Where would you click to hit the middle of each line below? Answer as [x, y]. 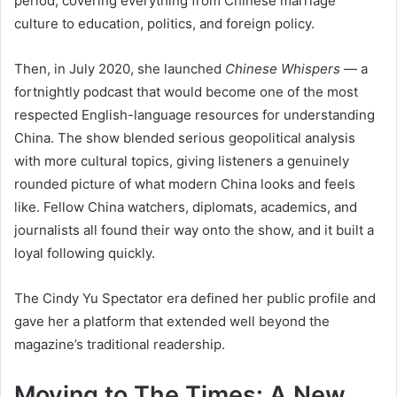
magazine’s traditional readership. [120, 344]
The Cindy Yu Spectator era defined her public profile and [195, 298]
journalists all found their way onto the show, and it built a [194, 230]
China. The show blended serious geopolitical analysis [185, 137]
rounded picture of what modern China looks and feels [185, 183]
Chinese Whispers [283, 68]
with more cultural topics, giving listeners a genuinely [182, 160]
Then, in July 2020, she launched [120, 68]
